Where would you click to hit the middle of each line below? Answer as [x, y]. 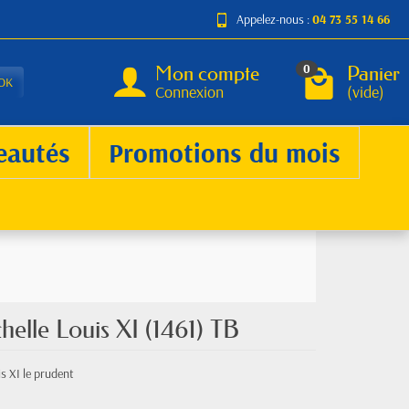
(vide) [366, 91]
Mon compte [207, 73]
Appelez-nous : [274, 19]
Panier [373, 73]
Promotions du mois [225, 152]
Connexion [189, 91]
